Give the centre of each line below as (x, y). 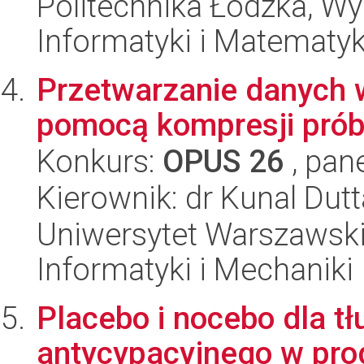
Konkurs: (100, 161)
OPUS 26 (223, 161)
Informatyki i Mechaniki (195, 269)
